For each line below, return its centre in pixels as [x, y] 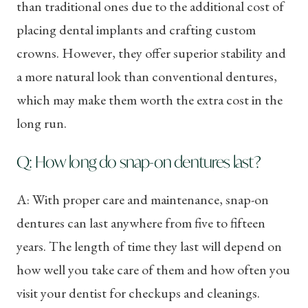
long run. [42, 123]
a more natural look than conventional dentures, [147, 77]
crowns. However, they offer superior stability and [151, 53]
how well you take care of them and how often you [153, 269]
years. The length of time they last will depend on [149, 246]
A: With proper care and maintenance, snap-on [143, 199]
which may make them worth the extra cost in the [150, 100]
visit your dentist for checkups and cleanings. [138, 293]
